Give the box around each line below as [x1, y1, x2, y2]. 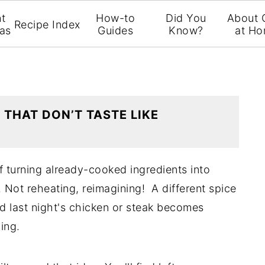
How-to [96, 12, 135, 24]
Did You [166, 12, 206, 24]
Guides [98, 24, 134, 37]
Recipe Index [14, 18, 80, 31]
